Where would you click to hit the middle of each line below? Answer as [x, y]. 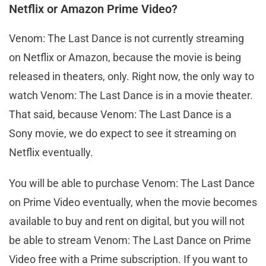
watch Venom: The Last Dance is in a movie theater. [131, 95]
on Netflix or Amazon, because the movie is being [125, 57]
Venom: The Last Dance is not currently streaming [126, 38]
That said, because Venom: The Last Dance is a [120, 114]
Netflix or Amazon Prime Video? [93, 9]
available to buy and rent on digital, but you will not [127, 221]
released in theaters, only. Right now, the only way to [132, 76]
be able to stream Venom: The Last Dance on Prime [130, 240]
